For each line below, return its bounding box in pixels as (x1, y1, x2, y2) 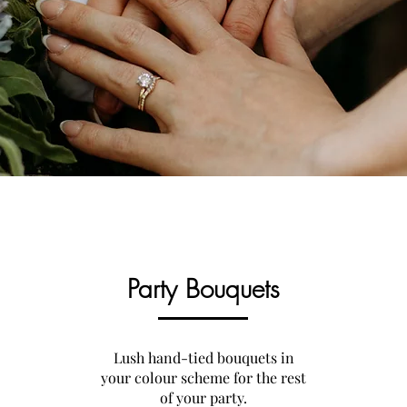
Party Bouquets (127, 272, 280, 305)
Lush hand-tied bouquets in (113, 348, 294, 367)
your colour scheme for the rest (101, 368, 306, 387)
